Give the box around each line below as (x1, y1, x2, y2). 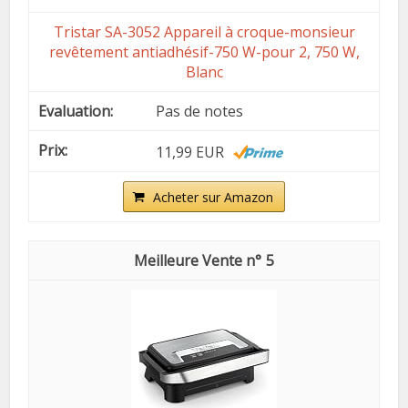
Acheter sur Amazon (153, 188, 273, 206)
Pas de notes (156, 100, 244, 121)
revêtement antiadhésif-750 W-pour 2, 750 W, (48, 41, 360, 62)
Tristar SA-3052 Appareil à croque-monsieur (53, 21, 355, 42)
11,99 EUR (156, 141, 225, 162)
